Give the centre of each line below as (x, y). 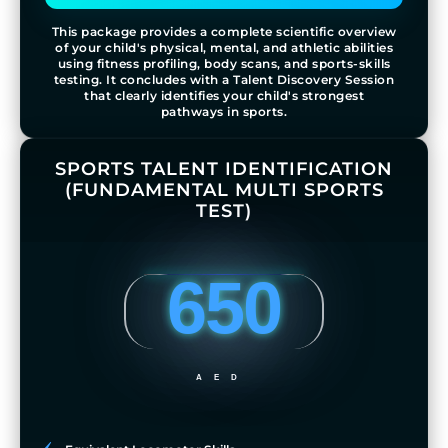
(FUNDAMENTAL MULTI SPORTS (224, 190)
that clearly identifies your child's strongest (224, 96)
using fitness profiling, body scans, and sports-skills (224, 64)
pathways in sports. (224, 112)
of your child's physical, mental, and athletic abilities (224, 48)
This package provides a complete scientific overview (224, 32)
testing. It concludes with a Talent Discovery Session (224, 80)
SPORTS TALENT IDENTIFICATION (224, 169)
